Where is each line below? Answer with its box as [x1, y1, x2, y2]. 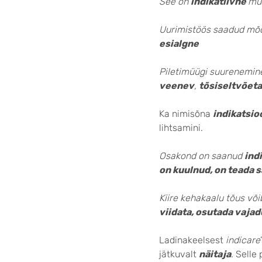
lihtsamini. [159, 122, 203, 133]
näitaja [199, 249, 231, 260]
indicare [226, 235, 260, 246]
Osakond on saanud [159, 150, 244, 161]
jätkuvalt [159, 249, 199, 260]
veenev [159, 80, 194, 91]
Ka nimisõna [159, 108, 213, 119]
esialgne [159, 38, 199, 49]
